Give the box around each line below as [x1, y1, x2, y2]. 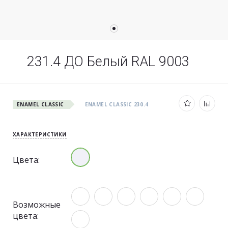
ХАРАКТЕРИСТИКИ [13, 131, 67, 138]
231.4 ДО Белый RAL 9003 [27, 53, 189, 70]
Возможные [13, 199, 61, 210]
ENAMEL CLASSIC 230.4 [84, 101, 149, 108]
